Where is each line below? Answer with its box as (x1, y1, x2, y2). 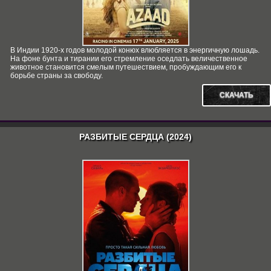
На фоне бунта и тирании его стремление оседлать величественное (10, 54, 247, 63)
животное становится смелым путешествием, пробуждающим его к (10, 63, 241, 71)
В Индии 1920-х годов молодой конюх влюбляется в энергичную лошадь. (10, 46, 260, 54)
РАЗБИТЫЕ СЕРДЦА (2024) (79, 132, 192, 142)
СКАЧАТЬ (220, 91, 253, 99)
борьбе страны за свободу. (10, 71, 103, 80)
